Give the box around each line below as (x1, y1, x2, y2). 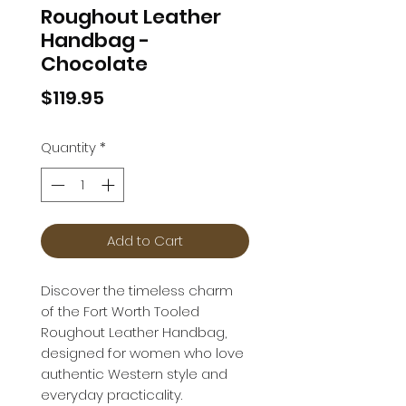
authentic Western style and (41, 364, 227, 384)
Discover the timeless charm (41, 281, 233, 301)
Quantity (41, 137, 96, 157)
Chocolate (41, 49, 148, 78)
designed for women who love (41, 343, 244, 363)
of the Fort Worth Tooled (41, 302, 199, 322)
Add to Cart (107, 231, 183, 251)
